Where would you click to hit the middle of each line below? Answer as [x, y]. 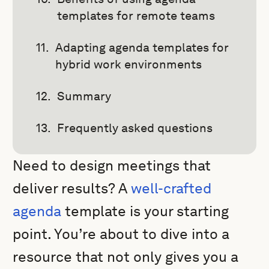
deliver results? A [72, 188]
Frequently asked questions [135, 128]
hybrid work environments [129, 64]
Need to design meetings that [112, 165]
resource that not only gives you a [126, 257]
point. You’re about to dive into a [121, 234]
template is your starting [145, 211]
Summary [84, 96]
